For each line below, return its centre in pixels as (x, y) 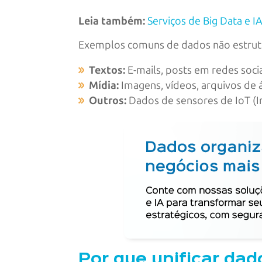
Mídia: (104, 85)
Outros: (108, 100)
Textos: (107, 70)
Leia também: (112, 21)
